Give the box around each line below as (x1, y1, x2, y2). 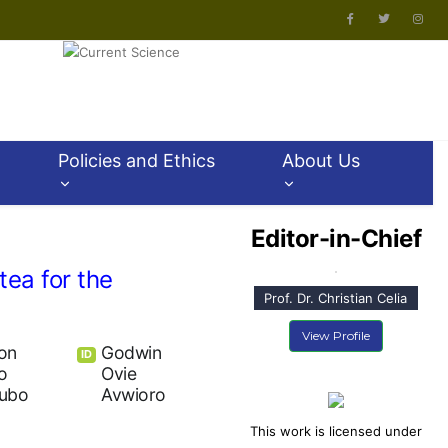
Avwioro (101, 384, 166, 406)
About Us (282, 150, 361, 171)
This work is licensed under (250, 423, 422, 440)
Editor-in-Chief (250, 224, 422, 253)
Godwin (101, 342, 162, 364)
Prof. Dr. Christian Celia (264, 290, 408, 307)
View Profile (302, 328, 370, 344)
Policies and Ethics (57, 150, 215, 171)
